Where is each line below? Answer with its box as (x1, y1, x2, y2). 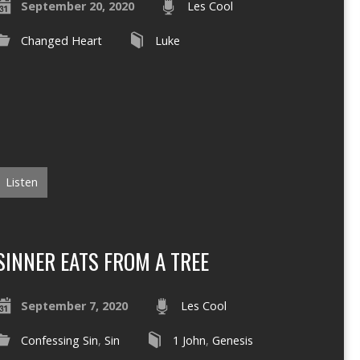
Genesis (211, 332, 253, 348)
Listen (2, 174, 38, 190)
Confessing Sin (20, 332, 98, 348)
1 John (172, 332, 206, 348)
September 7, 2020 (20, 297, 128, 313)
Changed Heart (20, 33, 102, 48)
